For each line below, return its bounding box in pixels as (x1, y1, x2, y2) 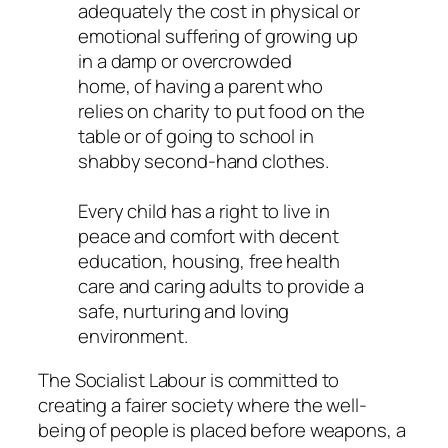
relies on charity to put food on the (78, 98, 366, 125)
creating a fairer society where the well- (38, 391, 367, 418)
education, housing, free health (78, 248, 340, 275)
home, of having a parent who (78, 73, 324, 100)
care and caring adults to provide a (78, 273, 364, 300)
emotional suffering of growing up (78, 23, 358, 50)
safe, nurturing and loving (78, 298, 290, 325)
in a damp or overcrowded (78, 48, 292, 75)
